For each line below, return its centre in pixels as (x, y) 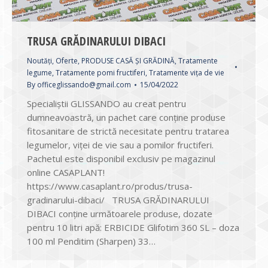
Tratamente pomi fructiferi (100, 73)
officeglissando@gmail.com (84, 85)
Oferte (67, 61)
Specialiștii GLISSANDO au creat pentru (106, 103)
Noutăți (39, 61)
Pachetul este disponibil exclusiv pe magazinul (121, 159)
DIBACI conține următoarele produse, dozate (120, 214)
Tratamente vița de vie (187, 73)
